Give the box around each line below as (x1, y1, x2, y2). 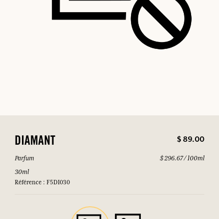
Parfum (15, 154, 34, 162)
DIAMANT (15, 135, 55, 149)
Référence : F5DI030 (15, 179, 70, 186)
